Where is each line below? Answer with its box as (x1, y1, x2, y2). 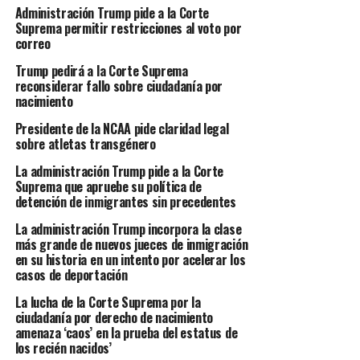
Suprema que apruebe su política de (14, 176, 202, 196)
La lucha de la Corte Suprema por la (14, 292, 201, 312)
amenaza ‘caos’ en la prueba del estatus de (14, 322, 238, 342)
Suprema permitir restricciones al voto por (14, 18, 242, 38)
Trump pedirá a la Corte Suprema (14, 60, 188, 80)
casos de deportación (14, 264, 128, 284)
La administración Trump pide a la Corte (14, 161, 224, 181)
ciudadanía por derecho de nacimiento (14, 307, 214, 327)
